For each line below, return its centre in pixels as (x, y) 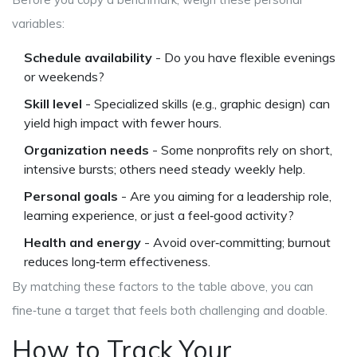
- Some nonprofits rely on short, (241, 150)
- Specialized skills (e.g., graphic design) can (206, 104)
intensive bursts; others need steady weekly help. (165, 169)
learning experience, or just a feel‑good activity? (159, 216)
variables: (38, 24)
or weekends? (64, 77)
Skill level (53, 104)
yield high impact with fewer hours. (123, 123)
